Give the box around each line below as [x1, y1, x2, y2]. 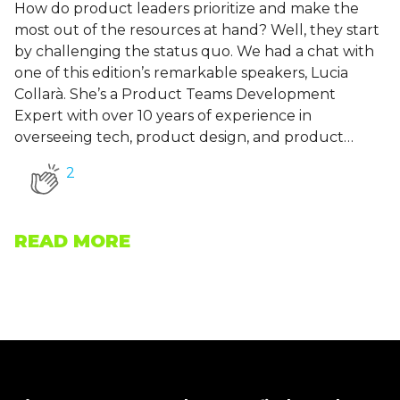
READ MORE [14, 229, 130, 252]
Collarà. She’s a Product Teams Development [14, 85, 336, 103]
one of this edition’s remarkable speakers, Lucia [14, 63, 348, 81]
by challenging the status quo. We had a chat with [14, 42, 374, 60]
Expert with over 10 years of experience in [14, 106, 312, 124]
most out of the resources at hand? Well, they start [14, 21, 379, 38]
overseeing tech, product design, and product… [14, 128, 354, 146]
